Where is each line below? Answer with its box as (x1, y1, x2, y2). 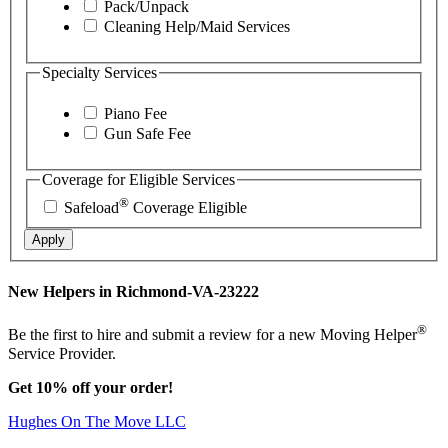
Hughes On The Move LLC (8, 412, 186, 430)
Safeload (64, 198, 119, 216)
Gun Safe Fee (100, 125, 191, 143)
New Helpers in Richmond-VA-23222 (8, 282, 259, 300)
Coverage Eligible (129, 198, 247, 216)
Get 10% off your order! (8, 378, 173, 396)
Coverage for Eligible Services (42, 171, 235, 189)
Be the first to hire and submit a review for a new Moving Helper (8, 326, 417, 344)
